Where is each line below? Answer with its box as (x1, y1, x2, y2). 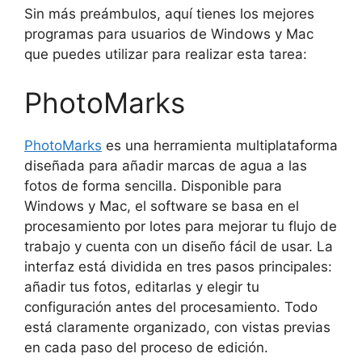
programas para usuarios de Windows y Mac (24, 26, 314, 42)
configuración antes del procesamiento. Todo (24, 298, 318, 315)
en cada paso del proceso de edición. (24, 339, 268, 356)
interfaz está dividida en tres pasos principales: (24, 258, 332, 275)
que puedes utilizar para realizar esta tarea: (24, 46, 307, 62)
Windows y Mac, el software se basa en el (24, 197, 299, 214)
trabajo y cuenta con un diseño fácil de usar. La (24, 238, 333, 255)
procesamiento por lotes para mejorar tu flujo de (24, 217, 337, 234)
